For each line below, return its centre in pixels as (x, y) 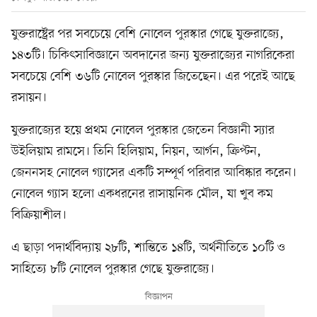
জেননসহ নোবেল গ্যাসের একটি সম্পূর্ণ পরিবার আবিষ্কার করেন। (154, 173)
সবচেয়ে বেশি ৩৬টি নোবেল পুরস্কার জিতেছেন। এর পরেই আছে (153, 77)
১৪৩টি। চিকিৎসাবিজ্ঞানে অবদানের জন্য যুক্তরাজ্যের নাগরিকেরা (153, 56)
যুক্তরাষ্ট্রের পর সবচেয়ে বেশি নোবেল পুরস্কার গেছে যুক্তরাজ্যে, (148, 34)
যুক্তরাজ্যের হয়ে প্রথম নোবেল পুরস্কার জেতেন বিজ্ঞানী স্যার (143, 131)
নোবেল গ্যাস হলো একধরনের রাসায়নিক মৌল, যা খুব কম (142, 194)
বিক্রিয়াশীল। (39, 215)
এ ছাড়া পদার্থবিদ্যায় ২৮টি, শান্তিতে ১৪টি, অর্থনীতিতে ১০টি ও (148, 248)
